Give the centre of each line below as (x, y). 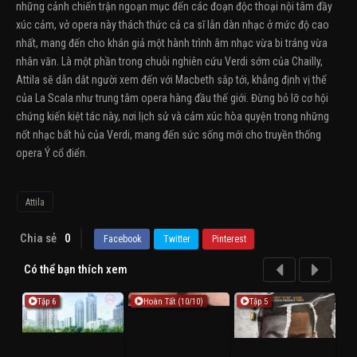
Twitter (177, 239)
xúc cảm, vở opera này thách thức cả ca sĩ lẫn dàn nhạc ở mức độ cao (173, 25)
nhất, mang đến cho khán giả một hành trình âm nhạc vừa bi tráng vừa (172, 43)
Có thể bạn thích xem (76, 269)
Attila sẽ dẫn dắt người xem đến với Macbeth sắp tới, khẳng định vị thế (171, 80)
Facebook (123, 239)
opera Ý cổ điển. (52, 153)
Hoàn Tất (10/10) (173, 302)
